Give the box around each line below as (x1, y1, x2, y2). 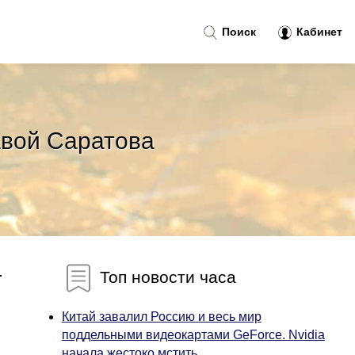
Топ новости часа (94, 267, 236, 286)
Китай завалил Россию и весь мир (61, 310, 261, 323)
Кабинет (293, 25, 342, 38)
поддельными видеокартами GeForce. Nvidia (61, 328, 325, 342)
